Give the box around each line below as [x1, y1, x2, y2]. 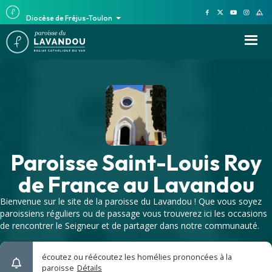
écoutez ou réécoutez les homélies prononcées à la [41, 252, 232, 262]
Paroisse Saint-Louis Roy [10, 149, 262, 176]
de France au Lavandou [18, 171, 254, 198]
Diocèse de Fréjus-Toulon [26, 13, 113, 22]
